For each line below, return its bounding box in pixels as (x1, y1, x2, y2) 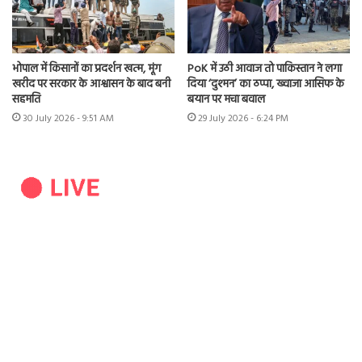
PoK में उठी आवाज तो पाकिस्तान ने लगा (187, 60, 342, 79)
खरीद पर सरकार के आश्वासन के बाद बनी (12, 75, 170, 95)
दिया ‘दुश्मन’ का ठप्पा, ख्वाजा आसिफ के (187, 75, 344, 95)
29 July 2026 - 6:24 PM (198, 111, 288, 128)
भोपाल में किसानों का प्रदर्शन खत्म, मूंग (12, 60, 161, 79)
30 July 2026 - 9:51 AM (23, 111, 114, 128)
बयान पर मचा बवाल (187, 90, 265, 110)
